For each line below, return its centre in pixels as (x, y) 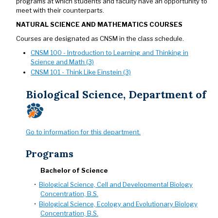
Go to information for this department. (83, 132)
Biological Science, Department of (116, 94)
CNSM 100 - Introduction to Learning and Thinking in (109, 53)
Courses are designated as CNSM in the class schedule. (100, 38)
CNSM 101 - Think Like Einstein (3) (81, 72)
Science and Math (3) (62, 62)
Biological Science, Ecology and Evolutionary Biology (118, 204)
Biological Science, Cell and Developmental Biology (116, 184)
